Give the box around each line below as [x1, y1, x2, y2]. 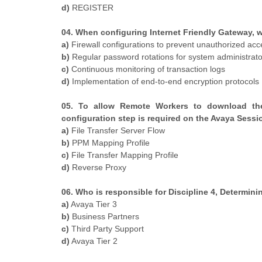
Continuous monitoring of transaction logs [69, 64, 225, 74]
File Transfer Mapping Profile [69, 150, 178, 160]
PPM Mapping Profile [70, 137, 150, 147]
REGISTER [70, 2, 113, 12]
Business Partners [70, 211, 139, 221]
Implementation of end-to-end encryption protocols [70, 76, 259, 86]
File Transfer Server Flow [69, 125, 165, 135]
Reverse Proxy [70, 162, 126, 172]
